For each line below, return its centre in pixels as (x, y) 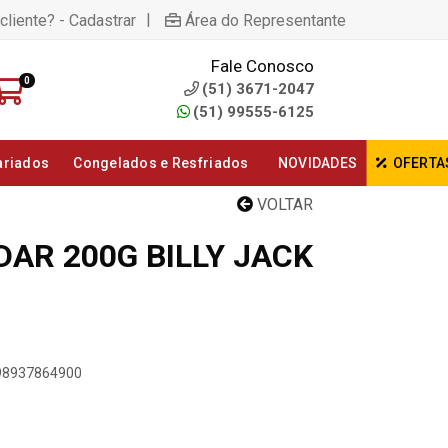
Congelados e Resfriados (161, 163)
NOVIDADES (317, 163)
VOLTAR (283, 204)
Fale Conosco (262, 66)
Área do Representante (265, 20)
